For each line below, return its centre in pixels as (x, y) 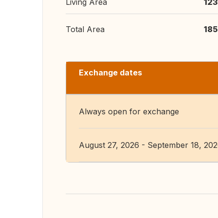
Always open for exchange (129, 111)
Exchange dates (110, 73)
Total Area (85, 29)
